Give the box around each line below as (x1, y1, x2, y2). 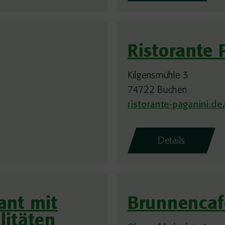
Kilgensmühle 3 (128, 71, 189, 81)
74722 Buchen (128, 85, 187, 95)
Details (158, 136, 186, 146)
